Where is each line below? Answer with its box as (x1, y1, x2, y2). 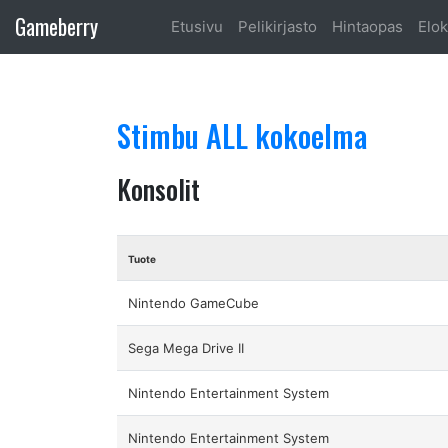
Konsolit (117, 170, 200, 210)
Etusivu (170, 16, 223, 36)
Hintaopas (331, 16, 403, 36)
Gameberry (15, 11, 98, 43)
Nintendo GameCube (128, 294, 260, 311)
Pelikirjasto (237, 16, 317, 36)
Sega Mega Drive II (128, 339, 245, 356)
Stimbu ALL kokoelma (117, 113, 367, 159)
